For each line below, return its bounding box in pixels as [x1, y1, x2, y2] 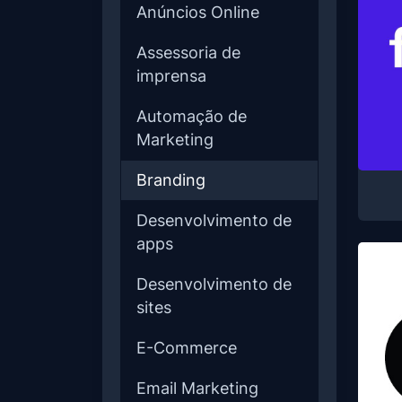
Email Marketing [136, 379, 258, 398]
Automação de [136, 107, 247, 126]
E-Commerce [136, 338, 237, 357]
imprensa [136, 66, 206, 85]
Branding [136, 170, 205, 189]
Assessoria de [136, 43, 240, 62]
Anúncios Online [136, 3, 259, 22]
